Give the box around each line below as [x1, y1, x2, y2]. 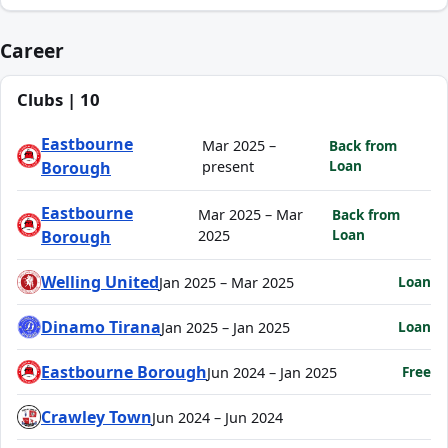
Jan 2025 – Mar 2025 [159, 272, 294, 292]
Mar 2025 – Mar [198, 205, 304, 224]
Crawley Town [41, 406, 152, 428]
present [202, 157, 255, 176]
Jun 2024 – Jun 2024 [152, 407, 283, 427]
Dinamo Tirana [41, 316, 161, 338]
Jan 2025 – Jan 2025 [161, 317, 290, 337]
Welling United [41, 271, 159, 293]
